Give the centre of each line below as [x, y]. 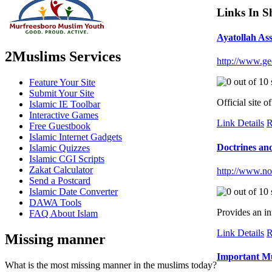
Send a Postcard [60, 180]
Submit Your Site [62, 93]
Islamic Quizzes [59, 148]
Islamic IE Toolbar [65, 104]
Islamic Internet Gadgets [76, 137]
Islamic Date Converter [73, 191]
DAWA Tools [55, 202]
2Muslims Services [63, 56]
